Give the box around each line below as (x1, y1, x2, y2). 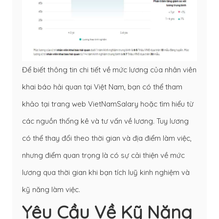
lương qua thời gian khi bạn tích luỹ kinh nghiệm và (22, 167, 190, 177)
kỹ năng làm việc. (22, 184, 80, 194)
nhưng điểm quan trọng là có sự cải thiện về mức (22, 150, 185, 160)
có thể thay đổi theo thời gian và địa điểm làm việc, (22, 133, 192, 143)
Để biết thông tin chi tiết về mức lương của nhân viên (22, 65, 197, 74)
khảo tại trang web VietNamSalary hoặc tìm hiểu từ (22, 99, 194, 109)
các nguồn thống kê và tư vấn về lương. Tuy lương (22, 116, 189, 126)
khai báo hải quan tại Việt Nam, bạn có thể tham (22, 82, 182, 91)
